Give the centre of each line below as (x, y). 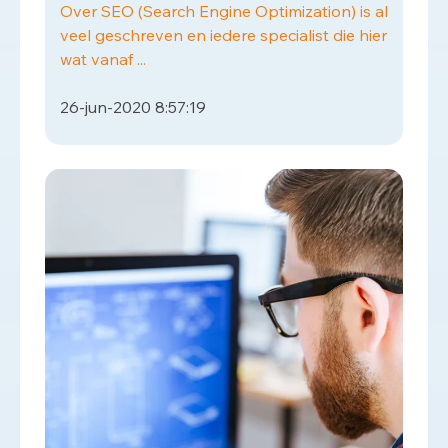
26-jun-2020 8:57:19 (133, 107)
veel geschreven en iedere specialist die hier (223, 35)
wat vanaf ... (103, 59)
